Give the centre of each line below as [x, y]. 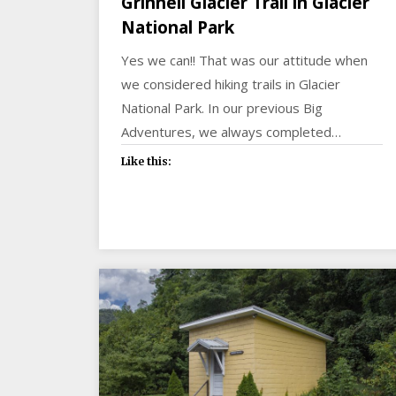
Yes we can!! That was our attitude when [244, 60]
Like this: [146, 161]
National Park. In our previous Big [222, 107]
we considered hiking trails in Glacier [231, 84]
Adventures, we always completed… [231, 131]
